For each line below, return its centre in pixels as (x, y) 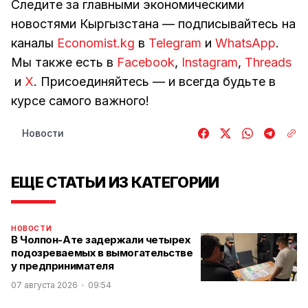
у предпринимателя (63, 266)
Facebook (146, 62)
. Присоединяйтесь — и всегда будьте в (155, 81)
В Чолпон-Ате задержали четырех (101, 240)
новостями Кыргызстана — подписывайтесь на (153, 24)
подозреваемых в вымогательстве (102, 253)
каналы (34, 43)
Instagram (210, 62)
